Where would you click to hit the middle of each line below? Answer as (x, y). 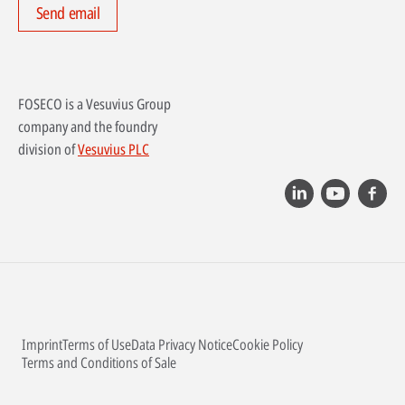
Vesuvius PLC (113, 150)
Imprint (42, 345)
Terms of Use (97, 345)
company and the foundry (88, 127)
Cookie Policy (268, 345)
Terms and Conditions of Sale (99, 363)
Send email (68, 13)
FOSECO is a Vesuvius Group (94, 104)
